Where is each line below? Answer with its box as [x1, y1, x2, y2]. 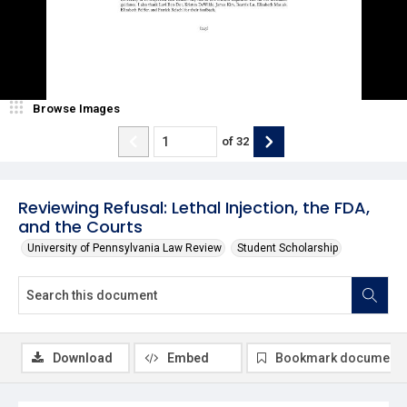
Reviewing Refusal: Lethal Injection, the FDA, [18, 195, 370, 219]
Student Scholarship [237, 241, 338, 254]
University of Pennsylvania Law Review [27, 241, 222, 254]
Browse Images [33, 101, 120, 115]
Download [53, 350, 113, 365]
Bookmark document [275, 350, 401, 365]
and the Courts [18, 214, 143, 238]
